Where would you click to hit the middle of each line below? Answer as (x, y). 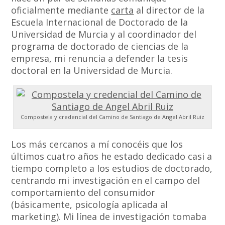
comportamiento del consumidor (83, 193)
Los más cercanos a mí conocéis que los (97, 144)
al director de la (169, 10)
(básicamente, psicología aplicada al (90, 205)
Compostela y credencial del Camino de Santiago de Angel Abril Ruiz (112, 117)
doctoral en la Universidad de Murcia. (92, 71)
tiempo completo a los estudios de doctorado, (112, 168)
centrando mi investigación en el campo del (106, 181)
